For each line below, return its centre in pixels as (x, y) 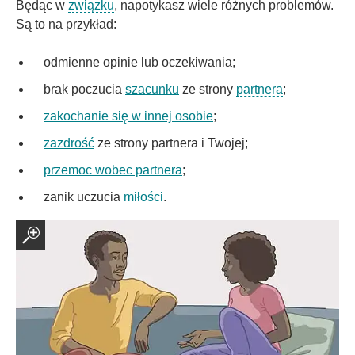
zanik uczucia (84, 197)
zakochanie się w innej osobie (128, 116)
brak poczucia (84, 90)
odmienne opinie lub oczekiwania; (139, 63)
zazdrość (69, 143)
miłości (143, 197)
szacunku (152, 90)
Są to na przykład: (66, 25)
